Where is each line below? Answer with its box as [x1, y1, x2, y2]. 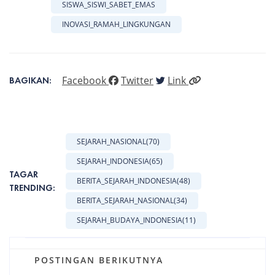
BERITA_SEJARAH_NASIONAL [77, 195, 174, 206]
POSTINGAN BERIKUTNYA [34, 254, 163, 266]
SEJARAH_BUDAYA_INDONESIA [77, 214, 182, 225]
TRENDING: [9, 181, 55, 193]
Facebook [62, 73, 109, 87]
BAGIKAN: [9, 74, 52, 86]
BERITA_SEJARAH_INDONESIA [77, 175, 177, 186]
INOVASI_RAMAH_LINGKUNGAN [62, 18, 171, 29]
